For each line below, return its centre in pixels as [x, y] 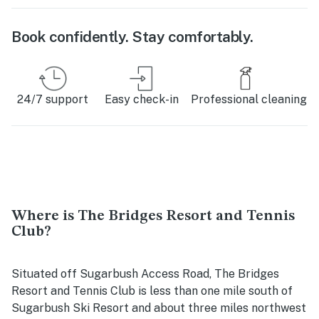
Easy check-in [141, 99]
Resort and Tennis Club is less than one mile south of [152, 291]
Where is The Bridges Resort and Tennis [153, 216]
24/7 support [52, 99]
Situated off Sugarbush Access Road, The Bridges [145, 273]
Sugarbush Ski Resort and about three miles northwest [159, 308]
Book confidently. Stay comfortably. [132, 36]
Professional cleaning [249, 99]
